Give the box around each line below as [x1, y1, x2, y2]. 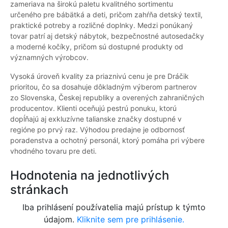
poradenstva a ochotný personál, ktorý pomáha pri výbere [10, 136, 205, 145]
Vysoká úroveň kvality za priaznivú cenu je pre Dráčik [10, 72, 189, 81]
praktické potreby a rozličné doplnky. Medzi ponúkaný [10, 21, 193, 30]
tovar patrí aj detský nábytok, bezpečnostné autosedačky [10, 32, 204, 41]
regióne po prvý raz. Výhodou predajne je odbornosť [10, 125, 185, 134]
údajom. [44, 214, 77, 225]
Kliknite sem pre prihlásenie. [77, 214, 184, 225]
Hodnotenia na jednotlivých [10, 168, 169, 183]
